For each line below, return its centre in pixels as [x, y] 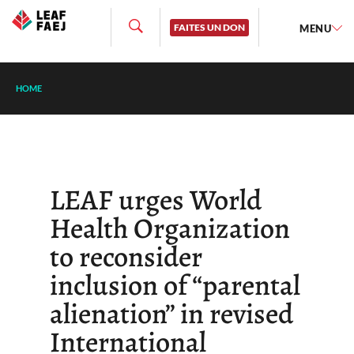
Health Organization [169, 228]
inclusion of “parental [175, 285]
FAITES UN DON [210, 28]
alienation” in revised [171, 314]
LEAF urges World [155, 200]
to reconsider [126, 257]
